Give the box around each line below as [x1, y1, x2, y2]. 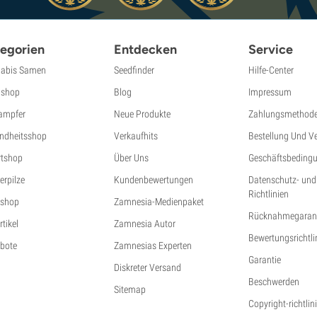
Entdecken [114, 41, 178, 57]
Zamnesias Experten [114, 239, 192, 251]
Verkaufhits [114, 129, 158, 142]
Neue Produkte [114, 108, 171, 120]
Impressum [248, 86, 292, 98]
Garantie [248, 253, 281, 265]
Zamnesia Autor [114, 217, 176, 229]
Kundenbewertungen [114, 173, 194, 185]
